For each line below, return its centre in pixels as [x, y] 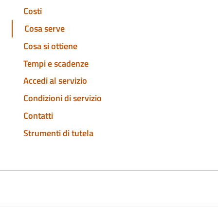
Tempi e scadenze [56, 63]
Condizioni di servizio [63, 98]
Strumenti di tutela [58, 133]
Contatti [38, 115]
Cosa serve [45, 29]
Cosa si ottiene [50, 46]
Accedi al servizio [55, 81]
